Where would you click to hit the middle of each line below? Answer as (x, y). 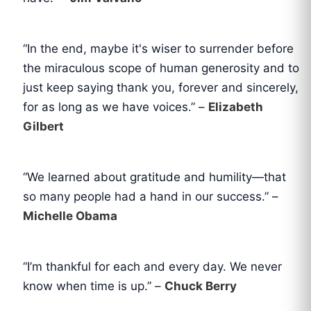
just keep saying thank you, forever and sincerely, (161, 87)
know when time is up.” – (94, 286)
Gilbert (44, 126)
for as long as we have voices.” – (116, 107)
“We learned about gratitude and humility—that (155, 177)
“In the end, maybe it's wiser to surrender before (159, 48)
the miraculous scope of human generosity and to (161, 68)
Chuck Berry (201, 286)
